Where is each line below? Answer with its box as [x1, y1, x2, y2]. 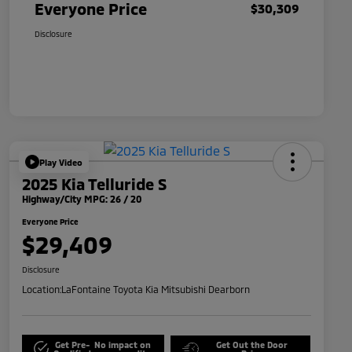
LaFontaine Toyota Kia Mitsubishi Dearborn [61, 284, 250, 295]
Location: [22, 284, 61, 295]
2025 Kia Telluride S [22, 174, 167, 194]
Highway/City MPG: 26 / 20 [22, 193, 141, 205]
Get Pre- [55, 339, 90, 350]
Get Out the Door [215, 339, 288, 350]
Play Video [39, 156, 82, 167]
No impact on [93, 339, 151, 350]
